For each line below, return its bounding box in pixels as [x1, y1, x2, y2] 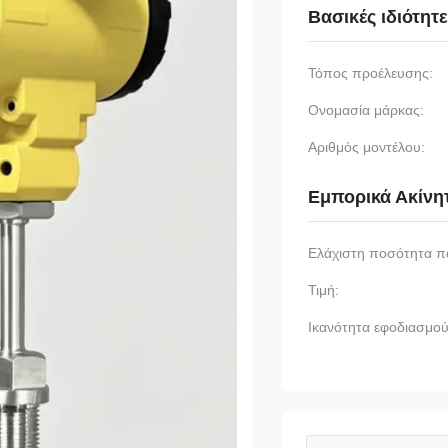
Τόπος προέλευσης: [308, 65, 433, 81]
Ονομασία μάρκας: [308, 102, 424, 118]
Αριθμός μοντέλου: [308, 139, 425, 155]
